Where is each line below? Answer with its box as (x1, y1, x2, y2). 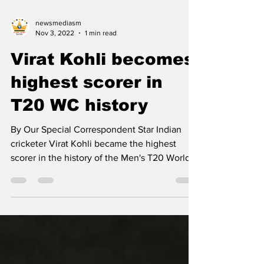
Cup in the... (11, 186, 61, 196)
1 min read (85, 48, 117, 57)
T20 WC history (11, 115, 148, 134)
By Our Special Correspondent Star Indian (11, 144, 181, 154)
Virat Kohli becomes (11, 70, 194, 88)
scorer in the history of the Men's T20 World (11, 172, 190, 182)
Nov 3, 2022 (35, 48, 74, 57)
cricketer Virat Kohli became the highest (11, 158, 176, 168)
